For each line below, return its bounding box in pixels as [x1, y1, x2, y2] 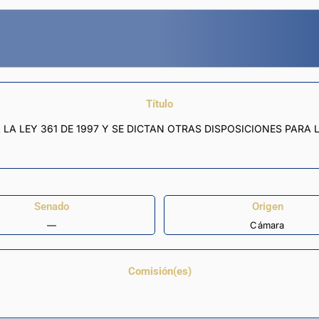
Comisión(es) [127, 265, 192, 278]
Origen [251, 199, 283, 213]
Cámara [250, 219, 285, 231]
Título [146, 98, 173, 111]
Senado [34, 199, 69, 213]
